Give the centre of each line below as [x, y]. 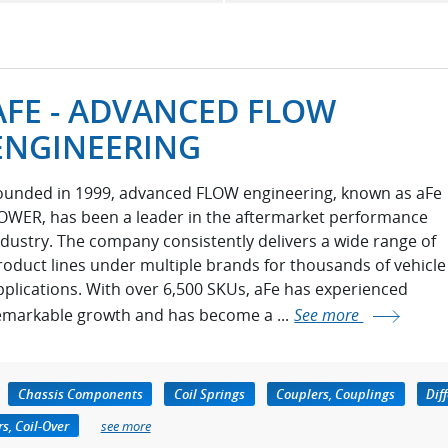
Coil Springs [209, 394]
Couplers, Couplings [336, 394]
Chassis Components [80, 394]
